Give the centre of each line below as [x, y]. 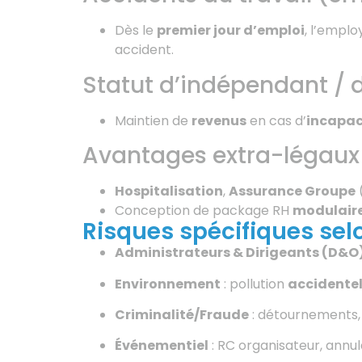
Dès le [136, 31]
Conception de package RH [204, 211]
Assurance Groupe [292, 192]
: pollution [254, 284]
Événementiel [162, 346]
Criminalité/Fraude [182, 315]
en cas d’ [276, 120]
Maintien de [153, 120]
